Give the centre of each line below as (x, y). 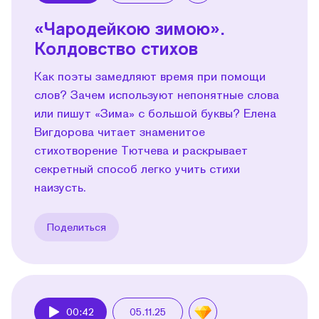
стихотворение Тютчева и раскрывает (141, 150)
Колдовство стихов (116, 48)
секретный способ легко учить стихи (137, 168)
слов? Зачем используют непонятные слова (157, 94)
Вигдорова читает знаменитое (120, 131)
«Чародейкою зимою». (130, 28)
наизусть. (60, 187)
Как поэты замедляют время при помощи (150, 75)
